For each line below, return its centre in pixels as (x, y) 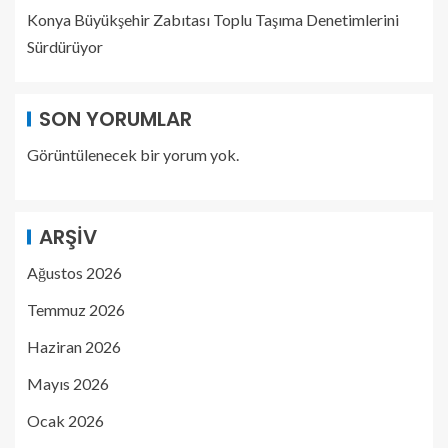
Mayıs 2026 (68, 383)
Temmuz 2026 (76, 309)
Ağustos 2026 (74, 272)
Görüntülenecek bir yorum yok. (133, 154)
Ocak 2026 (65, 420)
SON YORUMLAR (115, 118)
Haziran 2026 (74, 346)
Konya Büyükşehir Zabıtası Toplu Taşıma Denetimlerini (213, 19)
